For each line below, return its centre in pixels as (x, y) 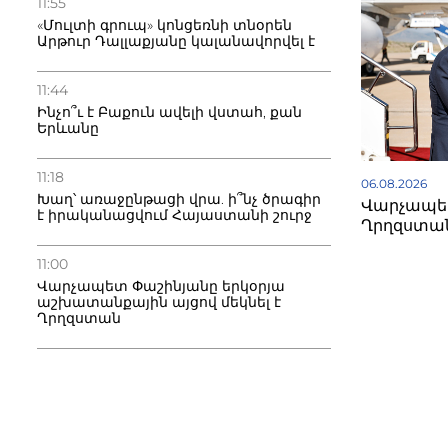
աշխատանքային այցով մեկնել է (159, 302)
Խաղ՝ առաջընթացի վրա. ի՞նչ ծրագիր (179, 199)
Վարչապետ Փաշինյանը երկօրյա (161, 286)
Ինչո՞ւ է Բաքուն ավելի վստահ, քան (169, 112)
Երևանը (68, 128)
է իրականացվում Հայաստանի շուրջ (174, 215)
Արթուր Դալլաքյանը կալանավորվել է (176, 41)
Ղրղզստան (79, 318)
